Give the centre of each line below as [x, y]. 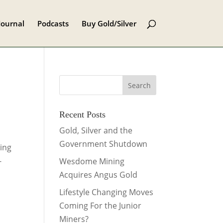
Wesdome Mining [92, 161]
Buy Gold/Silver [109, 23]
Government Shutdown [104, 144]
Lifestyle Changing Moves [107, 192]
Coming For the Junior [101, 206]
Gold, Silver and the [96, 130]
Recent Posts [83, 114]
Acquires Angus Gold [99, 175]
